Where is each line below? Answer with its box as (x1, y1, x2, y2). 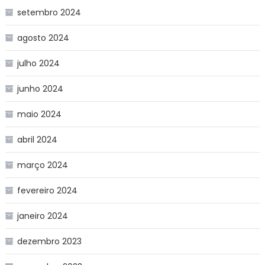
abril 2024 (17, 133, 57, 146)
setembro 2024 (17, 6, 81, 18)
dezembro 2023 (17, 235, 82, 247)
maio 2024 (17, 108, 62, 120)
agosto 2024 (17, 31, 69, 44)
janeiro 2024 (17, 209, 68, 222)
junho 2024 (17, 82, 63, 95)
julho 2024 (17, 57, 60, 69)
